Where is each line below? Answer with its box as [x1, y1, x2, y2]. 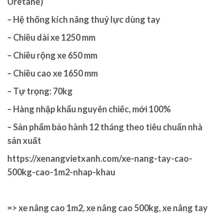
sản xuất [7, 135, 41, 146]
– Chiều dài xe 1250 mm [7, 32, 95, 43]
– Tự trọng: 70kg [7, 86, 73, 97]
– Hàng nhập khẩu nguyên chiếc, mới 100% [7, 104, 171, 115]
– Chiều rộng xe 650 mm [7, 50, 97, 61]
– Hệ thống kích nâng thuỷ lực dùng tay [7, 14, 160, 25]
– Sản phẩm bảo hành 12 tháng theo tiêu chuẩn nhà [7, 122, 202, 133]
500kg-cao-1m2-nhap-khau [7, 167, 115, 178]
